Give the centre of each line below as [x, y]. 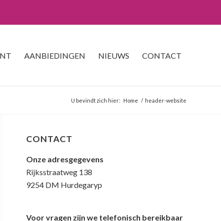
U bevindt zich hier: [96, 100]
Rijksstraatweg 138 [59, 172]
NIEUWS [114, 55]
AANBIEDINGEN [55, 55]
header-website [166, 100]
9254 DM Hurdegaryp [64, 185]
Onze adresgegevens [65, 159]
